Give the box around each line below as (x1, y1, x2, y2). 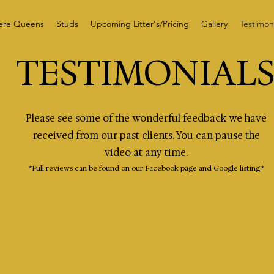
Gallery (201, 18, 228, 29)
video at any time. (105, 146, 188, 159)
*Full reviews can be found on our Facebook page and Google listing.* (28, 163, 264, 173)
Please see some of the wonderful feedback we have (26, 112, 267, 125)
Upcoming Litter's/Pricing (90, 18, 189, 29)
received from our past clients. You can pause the (32, 129, 260, 142)
